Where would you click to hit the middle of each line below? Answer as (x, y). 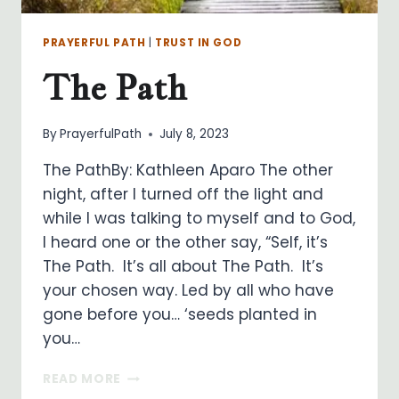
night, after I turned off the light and (183, 195)
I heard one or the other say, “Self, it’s (185, 243)
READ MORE (82, 379)
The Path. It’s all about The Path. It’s (183, 267)
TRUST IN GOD (199, 42)
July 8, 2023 (195, 134)
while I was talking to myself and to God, (199, 219)
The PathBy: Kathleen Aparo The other (188, 171)
